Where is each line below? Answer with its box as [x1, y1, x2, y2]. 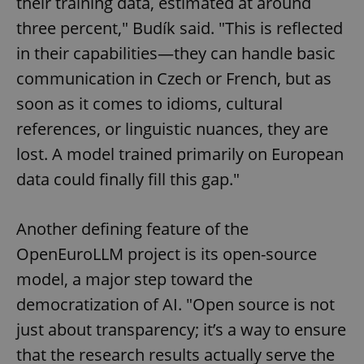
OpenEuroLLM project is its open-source [16, 242, 317, 265]
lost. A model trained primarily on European [16, 142, 344, 165]
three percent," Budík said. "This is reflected [16, 16, 343, 39]
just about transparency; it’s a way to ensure [16, 318, 346, 340]
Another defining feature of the [16, 217, 249, 240]
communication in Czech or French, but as [16, 67, 331, 89]
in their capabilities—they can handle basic [16, 41, 336, 64]
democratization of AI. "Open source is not [16, 292, 335, 315]
